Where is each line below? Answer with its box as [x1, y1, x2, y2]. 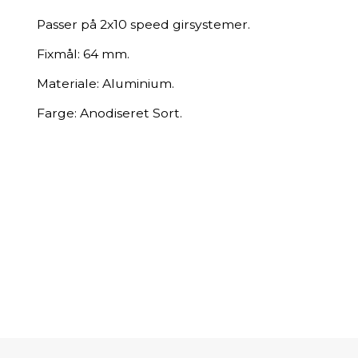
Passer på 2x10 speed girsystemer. [37, 17, 250, 32]
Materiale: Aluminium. [37, 76, 174, 91]
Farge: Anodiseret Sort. [37, 105, 182, 121]
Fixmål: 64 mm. [37, 46, 129, 62]
